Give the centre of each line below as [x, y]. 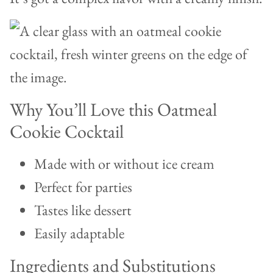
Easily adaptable [79, 233]
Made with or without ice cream [124, 164]
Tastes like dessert [83, 210]
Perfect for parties [83, 187]
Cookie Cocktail [67, 132]
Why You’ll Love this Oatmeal [113, 110]
